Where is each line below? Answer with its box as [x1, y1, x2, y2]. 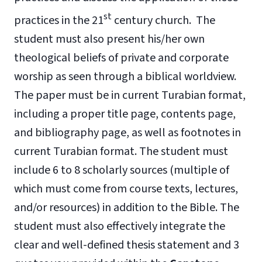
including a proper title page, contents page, [14, 105, 236, 122]
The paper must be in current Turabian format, [14, 87, 246, 104]
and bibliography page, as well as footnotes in [14, 124, 241, 141]
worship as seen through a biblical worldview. [14, 68, 236, 85]
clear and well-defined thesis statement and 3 [14, 236, 239, 253]
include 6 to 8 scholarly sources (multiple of [14, 161, 229, 178]
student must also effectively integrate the [14, 218, 225, 235]
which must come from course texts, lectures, [14, 180, 238, 197]
